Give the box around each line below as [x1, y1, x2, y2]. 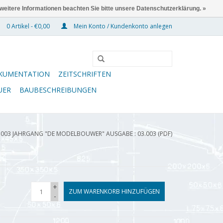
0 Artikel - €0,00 [5, 22, 51, 30]
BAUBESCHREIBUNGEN [19, 85, 97, 95]
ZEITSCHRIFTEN [58, 69, 111, 79]
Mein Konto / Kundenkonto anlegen [72, 22, 172, 30]
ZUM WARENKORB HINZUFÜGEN [69, 187, 160, 196]
